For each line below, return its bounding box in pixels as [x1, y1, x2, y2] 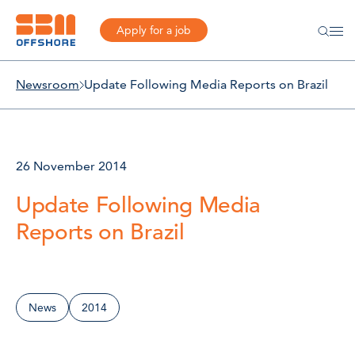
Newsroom [16, 77, 79, 92]
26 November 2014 [16, 158, 127, 174]
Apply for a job [116, 23, 191, 37]
